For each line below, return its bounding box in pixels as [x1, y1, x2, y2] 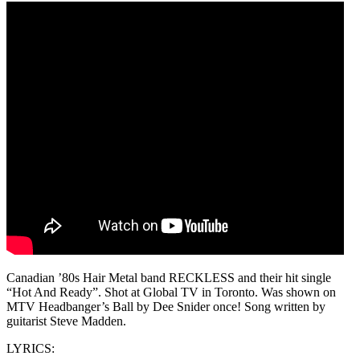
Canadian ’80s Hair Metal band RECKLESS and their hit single [6, 271, 331, 285]
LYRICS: [6, 342, 55, 356]
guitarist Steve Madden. [6, 314, 126, 329]
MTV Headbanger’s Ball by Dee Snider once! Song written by [6, 300, 325, 314]
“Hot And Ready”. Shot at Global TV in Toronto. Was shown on [6, 285, 336, 300]
